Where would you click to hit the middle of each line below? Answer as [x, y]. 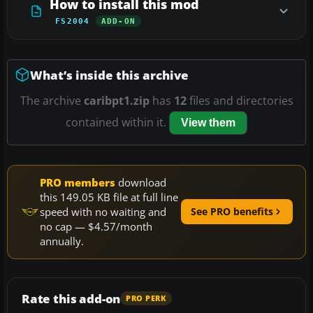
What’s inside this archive [109, 75]
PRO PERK [146, 299]
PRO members [78, 182]
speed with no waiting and [103, 211]
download [141, 182]
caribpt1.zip [116, 100]
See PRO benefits [232, 212]
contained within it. [117, 122]
